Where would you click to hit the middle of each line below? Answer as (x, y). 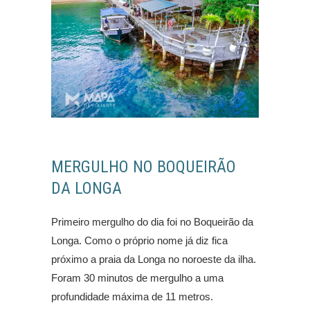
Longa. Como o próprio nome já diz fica (139, 240)
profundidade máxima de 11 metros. (132, 296)
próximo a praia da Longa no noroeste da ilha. (154, 259)
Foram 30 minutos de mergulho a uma (137, 277)
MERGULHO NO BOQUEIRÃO (144, 166)
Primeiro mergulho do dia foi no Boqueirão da (152, 221)
